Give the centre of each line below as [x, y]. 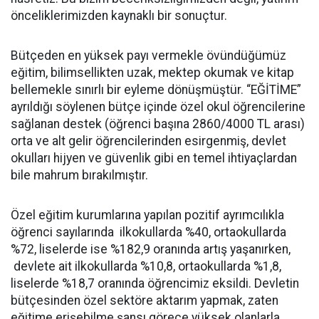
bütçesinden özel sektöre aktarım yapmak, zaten [145, 300]
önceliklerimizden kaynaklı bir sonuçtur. [119, 15]
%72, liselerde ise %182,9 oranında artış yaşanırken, [151, 249]
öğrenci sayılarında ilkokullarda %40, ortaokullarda [148, 232]
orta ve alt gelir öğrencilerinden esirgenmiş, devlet [148, 141]
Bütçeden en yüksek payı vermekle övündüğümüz [148, 55]
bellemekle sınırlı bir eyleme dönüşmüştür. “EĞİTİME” [156, 89]
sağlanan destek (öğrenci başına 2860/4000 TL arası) [158, 124]
